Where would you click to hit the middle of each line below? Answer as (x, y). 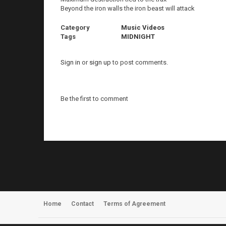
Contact (82, 204)
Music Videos (143, 27)
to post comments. (139, 62)
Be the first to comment (94, 99)
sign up (100, 62)
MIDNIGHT (138, 37)
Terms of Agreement (134, 204)
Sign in (70, 62)
